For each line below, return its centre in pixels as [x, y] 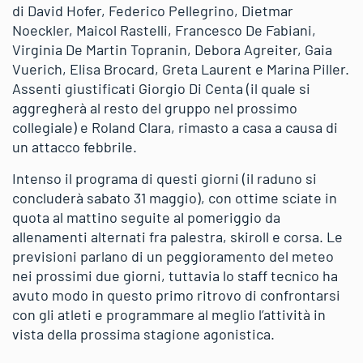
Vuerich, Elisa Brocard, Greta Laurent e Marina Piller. [181, 69]
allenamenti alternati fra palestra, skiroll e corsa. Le [177, 237]
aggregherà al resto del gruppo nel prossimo [155, 108]
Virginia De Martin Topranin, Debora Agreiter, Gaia [172, 49]
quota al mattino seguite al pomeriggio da [146, 217]
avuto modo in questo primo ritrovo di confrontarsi [176, 295]
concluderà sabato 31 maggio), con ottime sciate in [175, 198]
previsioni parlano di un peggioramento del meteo [173, 256]
